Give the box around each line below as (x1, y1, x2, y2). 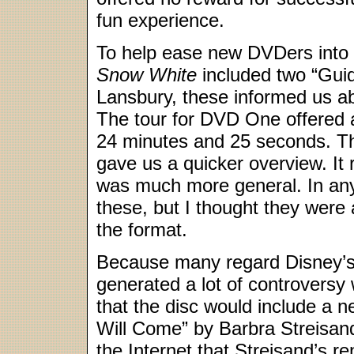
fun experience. (96, 9, 224, 31)
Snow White (96, 64, 197, 85)
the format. (96, 219, 187, 240)
